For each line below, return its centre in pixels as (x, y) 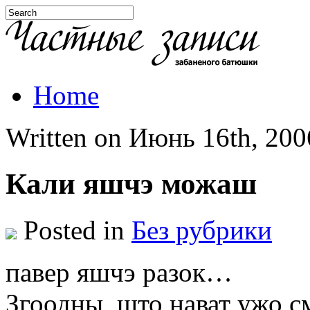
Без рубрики (202, 230)
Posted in (74, 230)
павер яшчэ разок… (119, 272)
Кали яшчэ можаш (131, 183)
